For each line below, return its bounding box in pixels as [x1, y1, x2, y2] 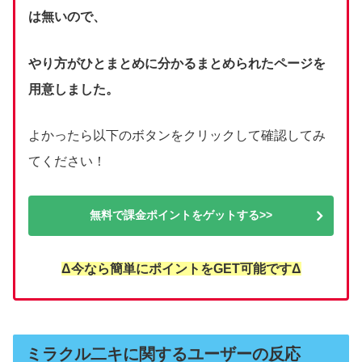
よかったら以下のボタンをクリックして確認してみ [28, 128, 326, 143]
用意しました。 [28, 82, 119, 96]
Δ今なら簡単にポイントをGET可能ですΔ [61, 262, 301, 276]
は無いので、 [28, 9, 106, 23]
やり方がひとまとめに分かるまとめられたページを [28, 56, 326, 70]
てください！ [28, 154, 106, 169]
